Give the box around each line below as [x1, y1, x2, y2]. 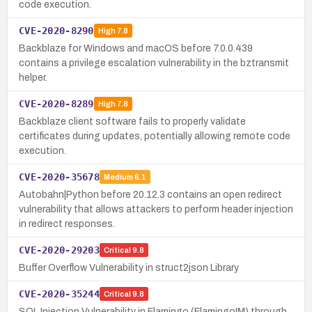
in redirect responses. [19, 218, 115, 229]
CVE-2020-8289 [19, 97, 94, 109]
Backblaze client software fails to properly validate [19, 116, 246, 127]
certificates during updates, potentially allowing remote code [19, 130, 290, 141]
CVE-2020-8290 [19, 24, 94, 36]
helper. [19, 72, 47, 83]
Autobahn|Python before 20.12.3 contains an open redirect [19, 189, 282, 200]
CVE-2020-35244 [19, 288, 100, 299]
